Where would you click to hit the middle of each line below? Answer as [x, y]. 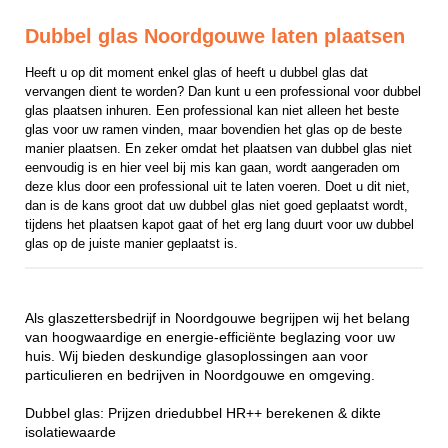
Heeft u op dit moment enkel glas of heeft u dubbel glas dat [196, 73]
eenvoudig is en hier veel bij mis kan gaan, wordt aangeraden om [212, 168]
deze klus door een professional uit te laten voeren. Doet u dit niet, [217, 187]
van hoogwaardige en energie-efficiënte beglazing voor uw [210, 337]
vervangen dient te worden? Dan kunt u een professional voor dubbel [223, 92]
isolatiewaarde [70, 432]
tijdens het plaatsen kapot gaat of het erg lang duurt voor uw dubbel [219, 225]
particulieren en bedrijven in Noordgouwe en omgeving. [200, 375]
